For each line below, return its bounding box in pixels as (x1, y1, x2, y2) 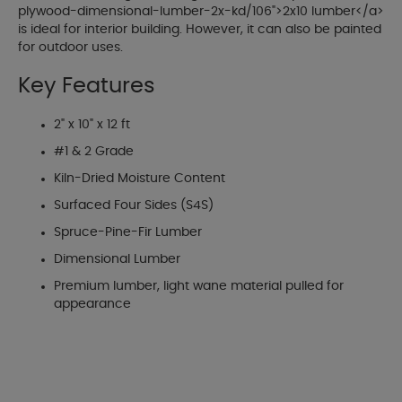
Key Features (18, 75, 155, 98)
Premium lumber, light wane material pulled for (54, 280, 344, 293)
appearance (54, 298, 131, 311)
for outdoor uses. (18, 41, 123, 55)
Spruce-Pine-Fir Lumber (54, 226, 202, 240)
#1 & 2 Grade (54, 145, 134, 159)
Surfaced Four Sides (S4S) (54, 199, 214, 213)
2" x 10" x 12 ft (54, 118, 130, 132)
